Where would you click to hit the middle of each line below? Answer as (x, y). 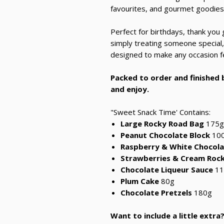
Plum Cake (140, 181)
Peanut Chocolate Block (165, 135)
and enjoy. (130, 89)
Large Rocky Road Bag (162, 124)
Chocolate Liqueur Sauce (167, 170)
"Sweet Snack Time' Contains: (160, 112)
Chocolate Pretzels (157, 193)
